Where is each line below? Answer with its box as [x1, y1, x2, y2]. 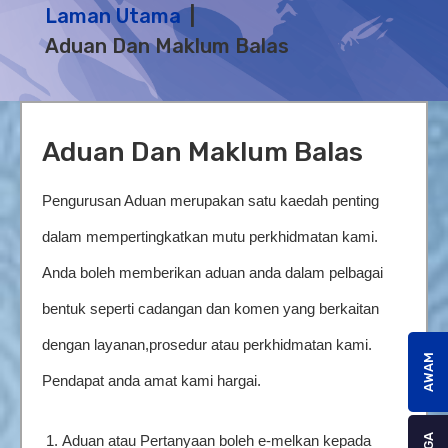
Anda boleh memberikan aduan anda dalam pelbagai [42, 265, 383, 281]
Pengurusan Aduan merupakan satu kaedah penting [42, 193, 379, 209]
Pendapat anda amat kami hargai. [42, 373, 261, 389]
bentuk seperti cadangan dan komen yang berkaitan [42, 301, 379, 317]
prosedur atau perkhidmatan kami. [149, 337, 372, 353]
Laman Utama [45, 4, 181, 28]
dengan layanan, [42, 337, 149, 353]
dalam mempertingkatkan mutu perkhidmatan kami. [42, 229, 378, 245]
